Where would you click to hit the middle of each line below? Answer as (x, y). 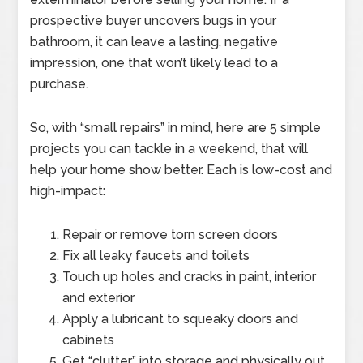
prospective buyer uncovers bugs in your (154, 21)
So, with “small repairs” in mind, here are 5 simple (176, 128)
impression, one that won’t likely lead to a (154, 63)
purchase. (60, 84)
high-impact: (68, 191)
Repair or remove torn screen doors (171, 235)
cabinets (89, 340)
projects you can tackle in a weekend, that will (169, 149)
